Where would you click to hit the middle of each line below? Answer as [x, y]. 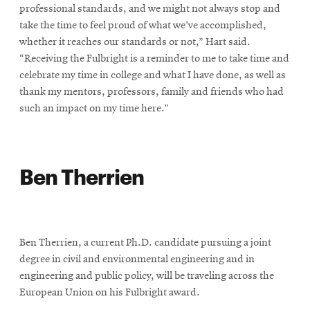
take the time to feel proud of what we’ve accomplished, [143, 25]
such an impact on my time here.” [94, 108]
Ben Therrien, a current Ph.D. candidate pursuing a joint [145, 243]
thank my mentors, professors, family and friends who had [152, 92]
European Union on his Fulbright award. [110, 292]
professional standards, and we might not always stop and [150, 9]
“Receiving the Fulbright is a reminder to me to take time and [154, 58]
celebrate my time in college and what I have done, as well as [153, 75]
